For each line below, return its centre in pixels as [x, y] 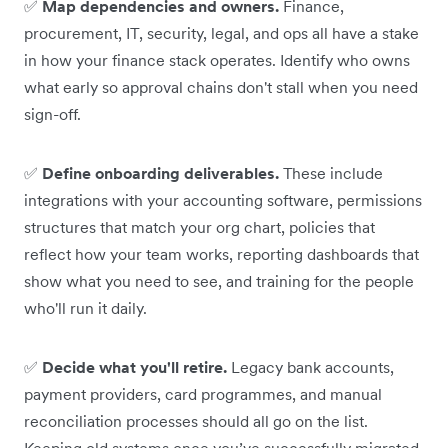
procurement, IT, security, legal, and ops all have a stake [221, 32]
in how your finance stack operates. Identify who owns [217, 59]
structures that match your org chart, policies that [199, 226]
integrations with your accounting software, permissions [223, 199]
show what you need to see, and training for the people [219, 280]
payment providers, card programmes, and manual [203, 393]
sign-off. [52, 113]
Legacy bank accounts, [310, 366]
